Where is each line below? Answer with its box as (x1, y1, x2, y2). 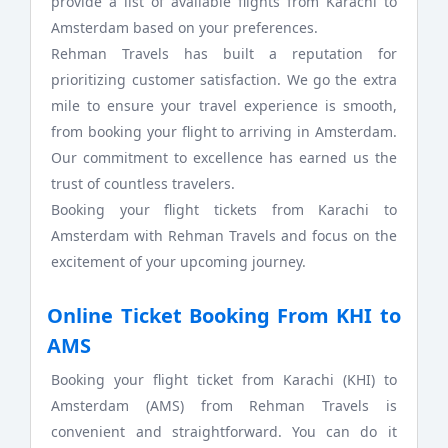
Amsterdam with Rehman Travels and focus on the (51, 225, 397, 245)
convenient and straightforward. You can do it (51, 422, 397, 442)
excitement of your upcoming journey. (51, 251, 307, 271)
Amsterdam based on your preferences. (51, 17, 319, 37)
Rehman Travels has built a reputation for (51, 43, 397, 63)
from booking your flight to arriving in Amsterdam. (51, 121, 397, 141)
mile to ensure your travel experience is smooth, (51, 95, 397, 115)
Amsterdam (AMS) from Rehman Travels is (51, 396, 397, 416)
